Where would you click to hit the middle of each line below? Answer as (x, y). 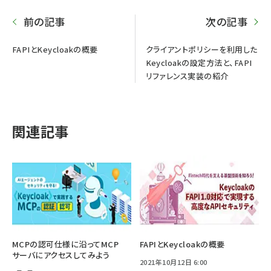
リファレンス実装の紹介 (187, 76)
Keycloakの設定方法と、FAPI (199, 62)
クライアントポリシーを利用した (201, 49)
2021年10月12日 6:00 (174, 262)
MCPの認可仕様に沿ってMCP (66, 244)
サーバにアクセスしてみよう (61, 255)
